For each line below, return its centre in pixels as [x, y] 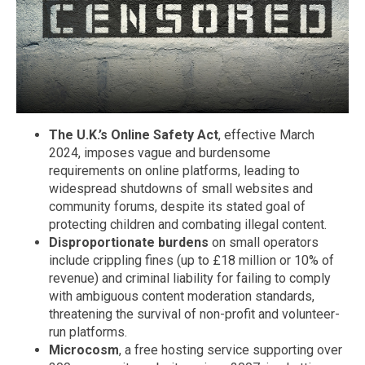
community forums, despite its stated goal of [177, 206]
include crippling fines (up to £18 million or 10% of [191, 260]
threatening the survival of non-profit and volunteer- [194, 314]
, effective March [266, 134]
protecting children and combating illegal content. [188, 224]
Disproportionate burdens [129, 242]
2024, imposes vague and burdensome [160, 152]
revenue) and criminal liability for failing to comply [190, 278]
